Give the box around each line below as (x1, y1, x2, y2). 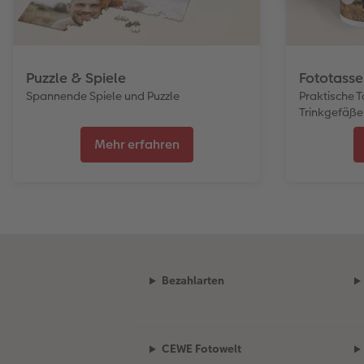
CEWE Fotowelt (161, 340, 241, 357)
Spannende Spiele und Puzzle (26, 87, 180, 104)
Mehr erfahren (93, 135, 180, 154)
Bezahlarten (161, 272, 224, 289)
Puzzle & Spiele (26, 67, 126, 88)
